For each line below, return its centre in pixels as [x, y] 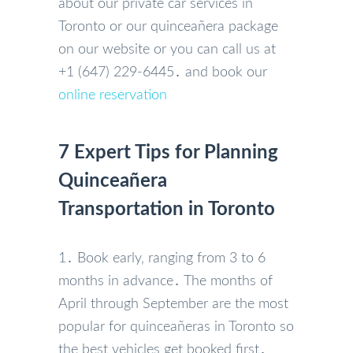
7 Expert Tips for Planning [168, 152]
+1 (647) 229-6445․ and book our [163, 72]
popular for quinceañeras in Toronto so [176, 327]
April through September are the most [173, 304]
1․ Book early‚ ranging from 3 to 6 [162, 258]
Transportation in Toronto [167, 209]
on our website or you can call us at [167, 49]
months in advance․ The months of [165, 281]
